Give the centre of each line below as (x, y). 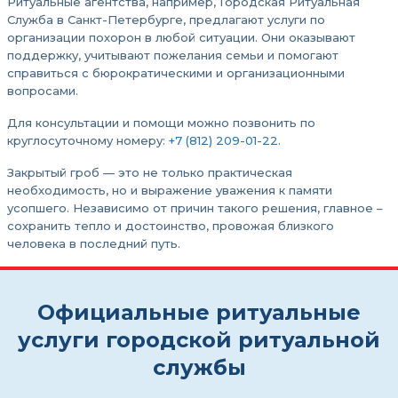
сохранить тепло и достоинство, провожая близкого (171, 226)
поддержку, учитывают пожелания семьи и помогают (173, 55)
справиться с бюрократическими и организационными (176, 73)
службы (199, 367)
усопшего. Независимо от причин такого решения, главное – (195, 208)
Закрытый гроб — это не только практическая (150, 172)
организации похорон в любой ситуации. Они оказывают (181, 37)
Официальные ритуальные (199, 312)
